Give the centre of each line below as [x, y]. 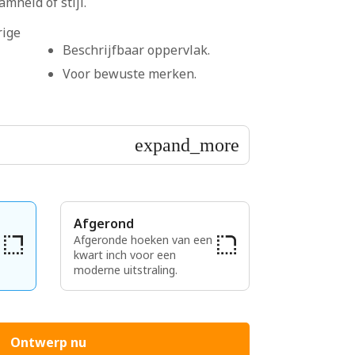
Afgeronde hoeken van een [143, 240]
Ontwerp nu [48, 342]
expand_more [187, 145]
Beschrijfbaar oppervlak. [136, 50]
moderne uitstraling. [126, 270]
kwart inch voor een [125, 255]
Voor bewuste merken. [130, 74]
